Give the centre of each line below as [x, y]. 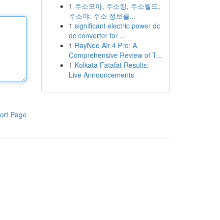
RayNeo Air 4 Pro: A [106, 45]
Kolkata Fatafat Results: [111, 65]
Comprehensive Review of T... [115, 55]
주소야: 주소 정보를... [102, 16]
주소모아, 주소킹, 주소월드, [117, 6]
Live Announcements [101, 75]
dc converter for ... [97, 35]
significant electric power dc [117, 26]
